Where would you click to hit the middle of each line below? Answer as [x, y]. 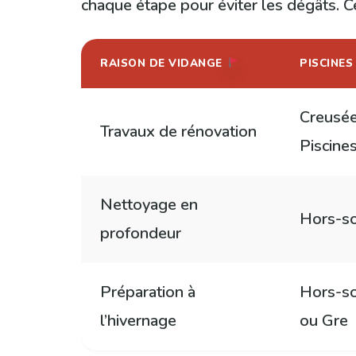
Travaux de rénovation [178, 131]
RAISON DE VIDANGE [163, 63]
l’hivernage [138, 320]
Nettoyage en [149, 204]
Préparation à [148, 292]
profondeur [141, 233]
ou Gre [324, 320]
